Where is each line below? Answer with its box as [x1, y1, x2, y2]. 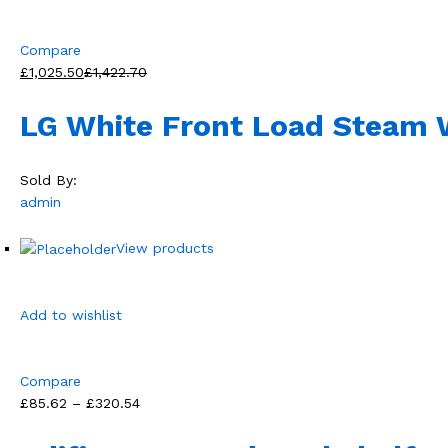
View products [116, 239, 214, 256]
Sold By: [20, 171, 77, 188]
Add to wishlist [20, 307, 122, 324]
